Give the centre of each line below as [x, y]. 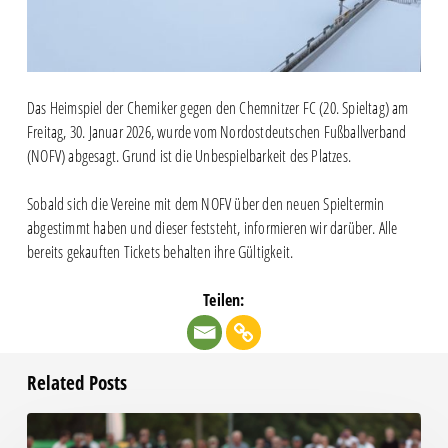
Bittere [43, 424]
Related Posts [76, 383]
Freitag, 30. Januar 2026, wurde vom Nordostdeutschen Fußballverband [216, 132]
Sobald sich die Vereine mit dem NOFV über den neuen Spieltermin [205, 204]
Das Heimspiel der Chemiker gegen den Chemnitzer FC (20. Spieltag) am [217, 108]
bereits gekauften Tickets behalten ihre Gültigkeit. [160, 252]
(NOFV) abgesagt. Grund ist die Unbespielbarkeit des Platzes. [188, 156]
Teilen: [224, 300]
